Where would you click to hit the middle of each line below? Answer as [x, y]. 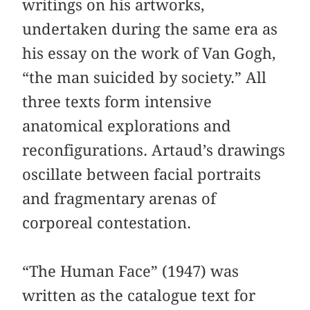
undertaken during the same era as [150, 29]
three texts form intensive [117, 101]
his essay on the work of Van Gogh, [149, 53]
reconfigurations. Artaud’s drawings [154, 150]
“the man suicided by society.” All [145, 77]
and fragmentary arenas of [119, 198]
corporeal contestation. [107, 222]
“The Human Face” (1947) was [131, 271]
